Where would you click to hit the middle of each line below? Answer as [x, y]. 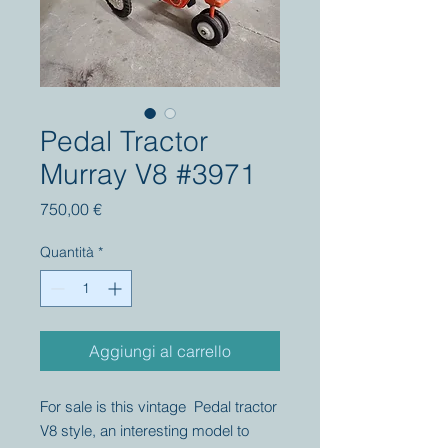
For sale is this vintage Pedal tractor [158, 406]
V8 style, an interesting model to [144, 430]
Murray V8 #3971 [148, 174]
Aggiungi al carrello [160, 351]
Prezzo [125, 208]
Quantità [67, 252]
